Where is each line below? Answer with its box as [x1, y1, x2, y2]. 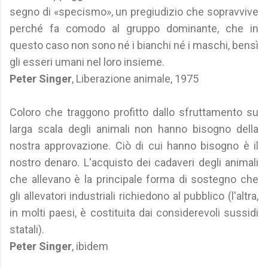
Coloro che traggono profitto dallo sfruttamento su [10, 106, 258, 118]
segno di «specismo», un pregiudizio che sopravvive [10, 5, 258, 18]
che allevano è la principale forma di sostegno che [10, 173, 258, 185]
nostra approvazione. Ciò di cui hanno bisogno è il [10, 139, 258, 152]
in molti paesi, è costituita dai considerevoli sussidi [10, 206, 258, 219]
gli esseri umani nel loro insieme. [10, 56, 165, 68]
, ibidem [72, 240, 108, 252]
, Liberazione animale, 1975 [72, 72, 199, 85]
